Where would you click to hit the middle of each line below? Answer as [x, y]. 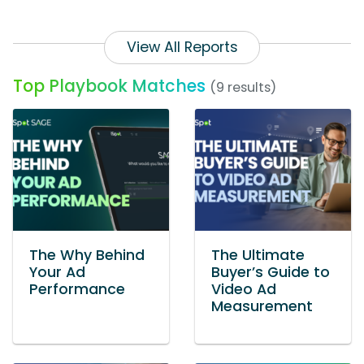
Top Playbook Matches [109, 86]
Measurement [262, 307]
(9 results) [243, 88]
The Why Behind [87, 256]
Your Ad [57, 273]
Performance [77, 290]
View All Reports [182, 48]
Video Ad [244, 290]
